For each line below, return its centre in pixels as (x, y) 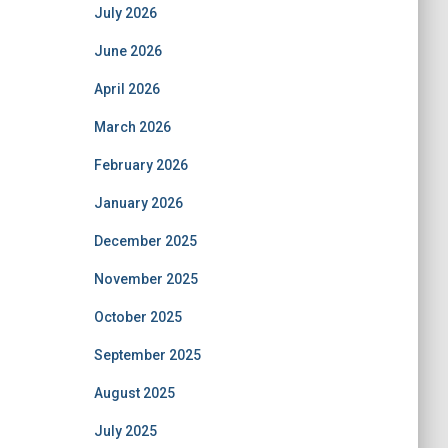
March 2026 (132, 127)
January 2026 (138, 203)
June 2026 (127, 51)
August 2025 (134, 393)
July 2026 (125, 13)
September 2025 (147, 355)
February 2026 (140, 165)
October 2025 (137, 317)
